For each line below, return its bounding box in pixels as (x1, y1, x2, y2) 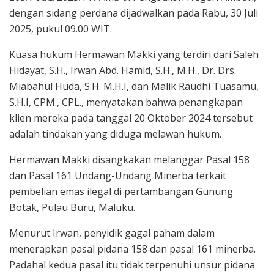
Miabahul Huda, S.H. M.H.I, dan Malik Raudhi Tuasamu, (9, 80, 259, 94)
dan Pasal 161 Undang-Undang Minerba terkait (9, 169, 226, 183)
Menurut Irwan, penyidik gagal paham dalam (9, 226, 215, 240)
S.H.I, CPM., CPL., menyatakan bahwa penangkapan (9, 95, 243, 109)
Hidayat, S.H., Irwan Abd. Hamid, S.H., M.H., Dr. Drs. (9, 64, 236, 78)
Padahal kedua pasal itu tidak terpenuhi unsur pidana (9, 258, 255, 272)
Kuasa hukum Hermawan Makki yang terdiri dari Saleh (9, 48, 259, 62)
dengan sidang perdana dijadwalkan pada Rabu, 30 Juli (9, 6, 258, 20)
